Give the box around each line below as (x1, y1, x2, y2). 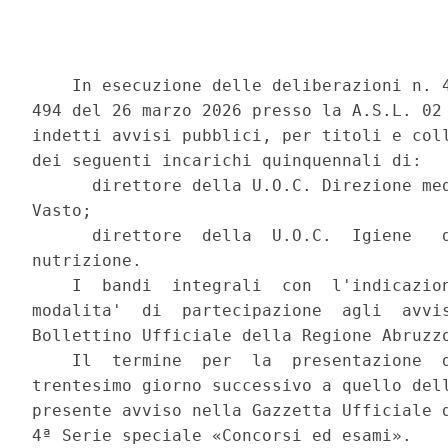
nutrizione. (32, 251, 153, 271)
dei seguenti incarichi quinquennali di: (32, 151, 433, 171)
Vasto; (32, 201, 103, 221)
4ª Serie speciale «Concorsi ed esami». (32, 426, 423, 446)
